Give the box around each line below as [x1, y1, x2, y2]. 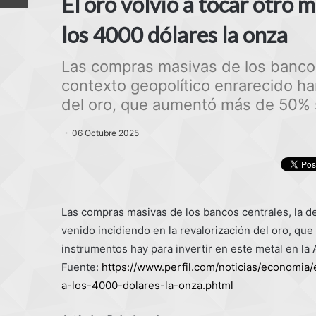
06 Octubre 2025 [72, 127, 139, 138]
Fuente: [61, 260, 102, 274]
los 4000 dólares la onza [61, 20, 288, 48]
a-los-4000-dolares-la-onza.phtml [61, 279, 233, 293]
